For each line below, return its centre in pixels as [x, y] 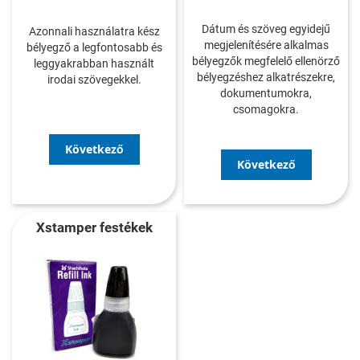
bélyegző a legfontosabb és [94, 47]
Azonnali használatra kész [94, 31]
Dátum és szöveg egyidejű [266, 29]
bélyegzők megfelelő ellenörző [266, 61]
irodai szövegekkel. [94, 79]
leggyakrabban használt [94, 63]
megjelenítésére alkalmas [266, 45]
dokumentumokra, [266, 93]
